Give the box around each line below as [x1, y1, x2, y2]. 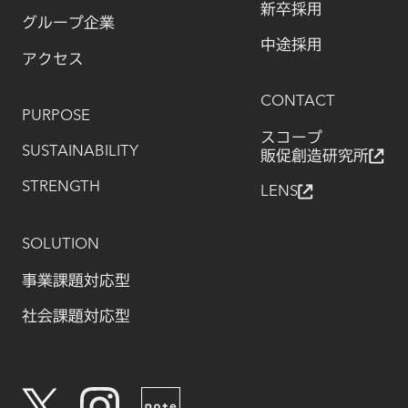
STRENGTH [21, 178, 100, 195]
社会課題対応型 [21, 308, 130, 324]
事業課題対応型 [21, 271, 130, 288]
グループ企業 [21, 15, 115, 31]
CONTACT [260, 94, 335, 110]
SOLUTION [21, 236, 99, 252]
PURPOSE [21, 107, 90, 124]
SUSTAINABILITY [21, 143, 138, 159]
